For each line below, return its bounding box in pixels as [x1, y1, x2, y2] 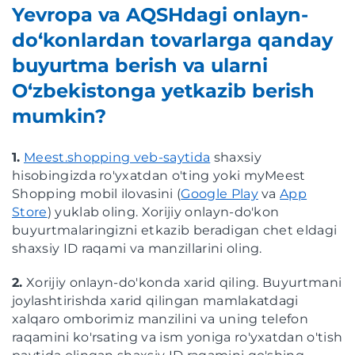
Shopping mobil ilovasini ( [12, 186, 181, 202]
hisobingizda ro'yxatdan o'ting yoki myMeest [12, 168, 306, 184]
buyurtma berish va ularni [12, 54, 268, 78]
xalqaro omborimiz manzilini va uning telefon [12, 311, 309, 327]
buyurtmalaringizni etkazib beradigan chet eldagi [12, 223, 338, 239]
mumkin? [12, 105, 106, 128]
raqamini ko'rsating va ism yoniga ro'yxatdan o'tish [12, 330, 343, 345]
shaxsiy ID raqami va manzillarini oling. [12, 241, 262, 257]
